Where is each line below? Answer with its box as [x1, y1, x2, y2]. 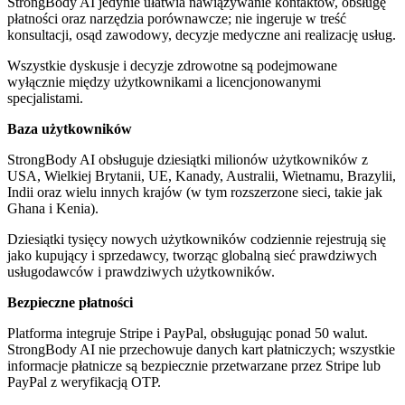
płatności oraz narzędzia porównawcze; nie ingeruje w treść [7, 10, 346, 26]
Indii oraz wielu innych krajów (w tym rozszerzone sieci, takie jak [7, 184, 382, 200]
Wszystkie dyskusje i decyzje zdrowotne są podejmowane [7, 57, 337, 73]
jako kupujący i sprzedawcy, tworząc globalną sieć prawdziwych [7, 247, 377, 263]
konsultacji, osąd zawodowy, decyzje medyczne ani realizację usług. [7, 26, 396, 42]
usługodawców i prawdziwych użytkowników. [7, 263, 275, 279]
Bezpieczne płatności [7, 294, 133, 310]
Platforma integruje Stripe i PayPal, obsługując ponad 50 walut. [7, 325, 368, 341]
